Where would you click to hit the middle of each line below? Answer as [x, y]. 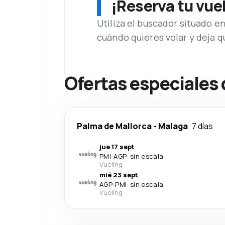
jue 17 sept [117, 147]
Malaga [173, 126]
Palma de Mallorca [114, 126]
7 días [202, 126]
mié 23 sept [119, 175]
